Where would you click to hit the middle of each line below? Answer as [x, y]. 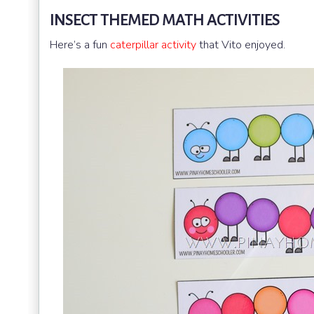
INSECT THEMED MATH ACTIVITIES [165, 21]
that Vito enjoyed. [241, 45]
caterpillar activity [153, 45]
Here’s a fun [80, 45]
